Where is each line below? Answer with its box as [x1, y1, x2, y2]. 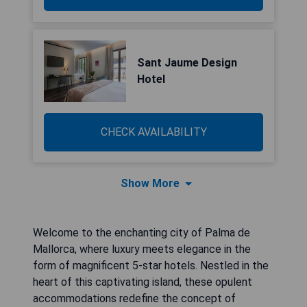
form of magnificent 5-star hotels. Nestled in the [33, 259, 269, 272]
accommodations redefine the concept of [33, 292, 236, 305]
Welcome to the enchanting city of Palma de [33, 226, 250, 239]
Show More [121, 177, 180, 190]
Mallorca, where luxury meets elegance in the [33, 243, 251, 256]
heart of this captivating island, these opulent [33, 275, 252, 288]
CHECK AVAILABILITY [100, 125, 207, 138]
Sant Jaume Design [137, 56, 237, 69]
